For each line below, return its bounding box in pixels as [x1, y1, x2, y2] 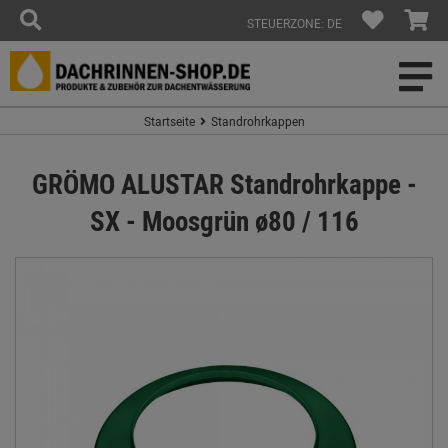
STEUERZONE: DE [247, 15, 342, 31]
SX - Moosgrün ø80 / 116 [89, 202, 359, 239]
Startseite [143, 113, 195, 129]
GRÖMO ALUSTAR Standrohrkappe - [31, 165, 417, 202]
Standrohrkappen [210, 113, 305, 129]
